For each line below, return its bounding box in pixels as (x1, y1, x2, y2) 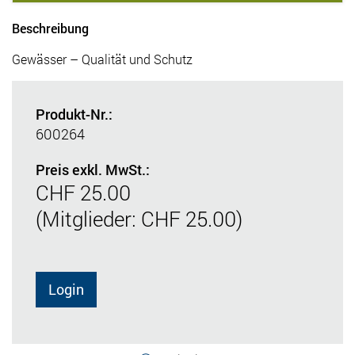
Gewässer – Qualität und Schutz (12, 51, 193, 68)
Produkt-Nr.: (36, 105, 113, 124)
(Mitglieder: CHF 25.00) (36, 205, 242, 233)
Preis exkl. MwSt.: (36, 160, 150, 180)
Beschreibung (12, 20, 89, 37)
